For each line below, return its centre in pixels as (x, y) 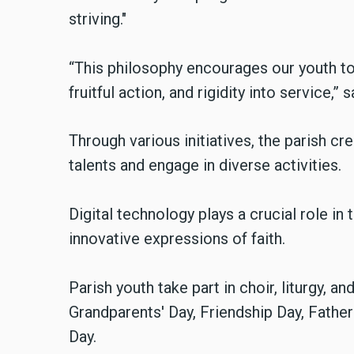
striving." (98, 19)
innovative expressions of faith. (177, 238)
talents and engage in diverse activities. (205, 166)
